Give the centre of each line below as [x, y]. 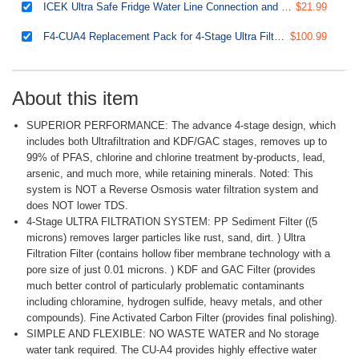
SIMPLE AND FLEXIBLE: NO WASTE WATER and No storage [173, 334]
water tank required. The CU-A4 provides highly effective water [171, 350]
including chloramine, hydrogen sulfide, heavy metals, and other [174, 302]
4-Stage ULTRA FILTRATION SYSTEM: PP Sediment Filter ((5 [172, 222]
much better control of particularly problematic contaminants [165, 286]
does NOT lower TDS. [77, 206]
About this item [75, 99]
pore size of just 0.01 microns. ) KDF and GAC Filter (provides [171, 270]
